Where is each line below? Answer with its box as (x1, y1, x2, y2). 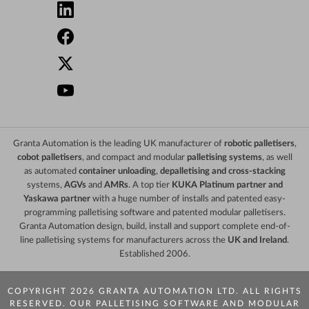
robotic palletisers (223, 139, 295, 148)
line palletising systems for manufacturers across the (20, 235, 228, 245)
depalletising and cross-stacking (159, 166, 286, 176)
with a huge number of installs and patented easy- (90, 194, 286, 203)
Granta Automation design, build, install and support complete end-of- (19, 221, 290, 231)
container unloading (78, 166, 156, 176)
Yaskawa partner (23, 194, 90, 203)
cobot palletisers (17, 152, 82, 162)
